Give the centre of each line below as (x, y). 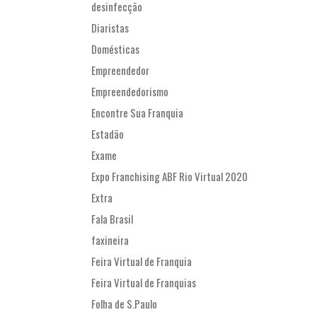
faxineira (110, 240)
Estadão (108, 134)
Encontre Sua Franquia (137, 113)
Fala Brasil (112, 219)
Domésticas (115, 49)
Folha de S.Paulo (124, 304)
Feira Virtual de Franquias (144, 283)
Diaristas (110, 28)
